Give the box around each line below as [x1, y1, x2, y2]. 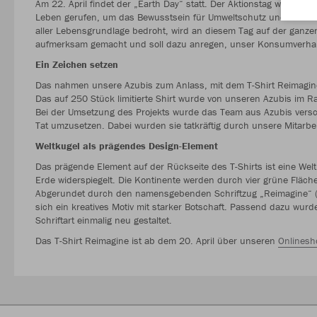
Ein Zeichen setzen [35, 57, 118, 71]
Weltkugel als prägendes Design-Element [35, 139, 218, 152]
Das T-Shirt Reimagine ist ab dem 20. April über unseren [35, 234, 278, 247]
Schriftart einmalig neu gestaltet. [35, 213, 172, 226]
